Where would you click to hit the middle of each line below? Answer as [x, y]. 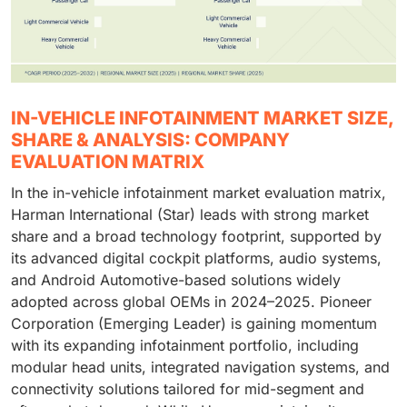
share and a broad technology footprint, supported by [196, 237]
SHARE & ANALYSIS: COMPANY [150, 140]
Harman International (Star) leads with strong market [190, 215]
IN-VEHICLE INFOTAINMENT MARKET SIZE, [202, 119]
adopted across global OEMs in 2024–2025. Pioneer [191, 302]
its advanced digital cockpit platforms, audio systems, [196, 258]
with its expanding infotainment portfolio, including [185, 346]
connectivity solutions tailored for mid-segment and [188, 389]
